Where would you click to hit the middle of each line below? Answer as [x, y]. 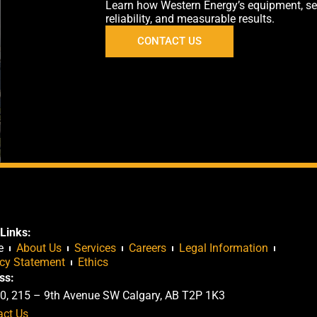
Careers [148, 248]
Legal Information [224, 248]
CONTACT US [169, 41]
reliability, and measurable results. [190, 19]
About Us [39, 248]
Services [96, 248]
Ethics [93, 263]
